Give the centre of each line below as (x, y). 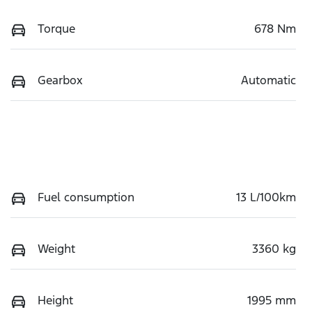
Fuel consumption (86, 197)
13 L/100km (266, 197)
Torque (56, 29)
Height (55, 301)
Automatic (268, 80)
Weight (56, 249)
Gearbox (60, 80)
